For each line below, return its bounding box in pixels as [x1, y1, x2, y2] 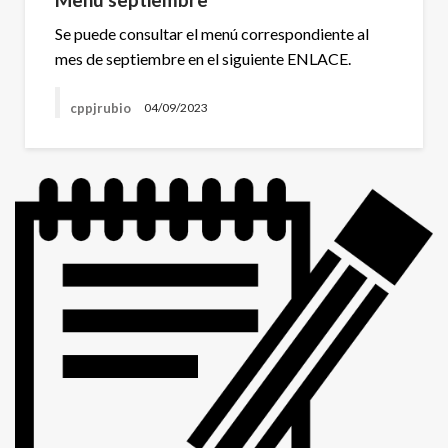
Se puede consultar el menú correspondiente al [55, 23, 369, 43]
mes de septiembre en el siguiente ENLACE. [55, 48, 351, 68]
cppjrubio [70, 99, 134, 116]
